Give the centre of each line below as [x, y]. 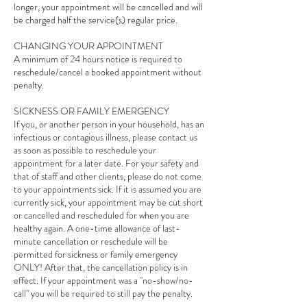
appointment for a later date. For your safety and [106, 163]
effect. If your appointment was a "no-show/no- [103, 280]
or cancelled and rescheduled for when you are [101, 215]
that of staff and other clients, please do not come [108, 176]
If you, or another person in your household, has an [109, 124]
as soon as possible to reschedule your [85, 150]
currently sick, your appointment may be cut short [108, 202]
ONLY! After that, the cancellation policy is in [101, 267]
